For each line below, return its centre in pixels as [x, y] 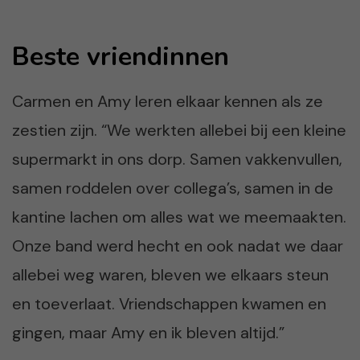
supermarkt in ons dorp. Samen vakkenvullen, [177, 159]
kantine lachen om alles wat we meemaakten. [179, 217]
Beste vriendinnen [121, 56]
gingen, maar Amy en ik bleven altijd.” [148, 332]
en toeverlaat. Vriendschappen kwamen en [169, 303]
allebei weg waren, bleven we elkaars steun [170, 274]
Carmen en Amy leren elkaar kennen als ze [168, 101]
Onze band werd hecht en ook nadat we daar [178, 245]
